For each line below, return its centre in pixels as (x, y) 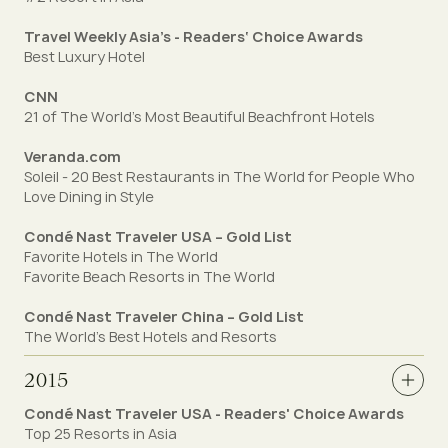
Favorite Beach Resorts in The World (149, 276)
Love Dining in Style (89, 196)
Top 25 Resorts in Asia (100, 433)
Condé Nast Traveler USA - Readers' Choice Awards (214, 413)
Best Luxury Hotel (84, 56)
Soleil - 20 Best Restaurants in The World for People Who (219, 176)
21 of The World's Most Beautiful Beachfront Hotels (199, 116)
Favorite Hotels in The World (121, 256)
